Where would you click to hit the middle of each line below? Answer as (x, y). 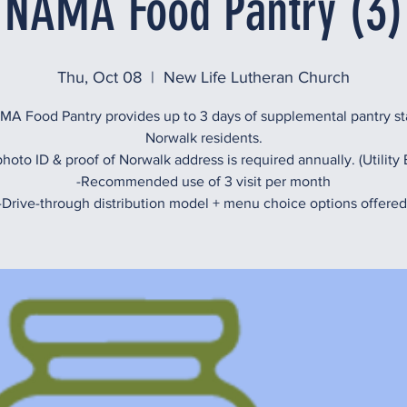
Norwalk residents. (203, 138)
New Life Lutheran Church (257, 77)
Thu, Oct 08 (99, 77)
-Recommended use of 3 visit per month (203, 181)
